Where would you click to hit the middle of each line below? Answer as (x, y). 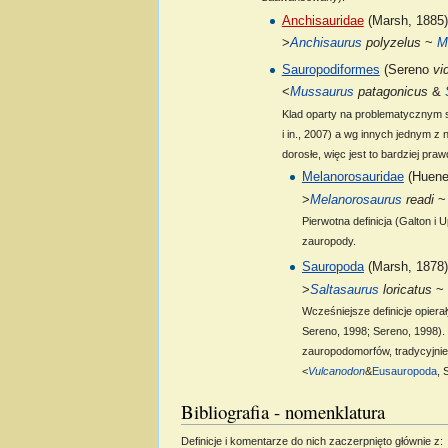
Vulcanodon (336, 371)
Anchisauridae (322, 20)
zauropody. (328, 241)
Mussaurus (321, 92)
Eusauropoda (404, 371)
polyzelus (391, 43)
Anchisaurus (325, 43)
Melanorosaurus (355, 199)
